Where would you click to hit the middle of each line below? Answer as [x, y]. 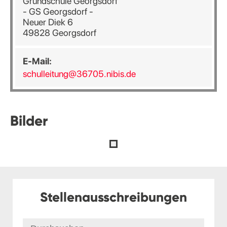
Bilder [29, 121]
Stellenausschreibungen [113, 197]
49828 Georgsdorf [60, 33]
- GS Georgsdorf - [58, 11]
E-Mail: [37, 61]
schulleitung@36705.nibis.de [79, 74]
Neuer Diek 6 [48, 22]
